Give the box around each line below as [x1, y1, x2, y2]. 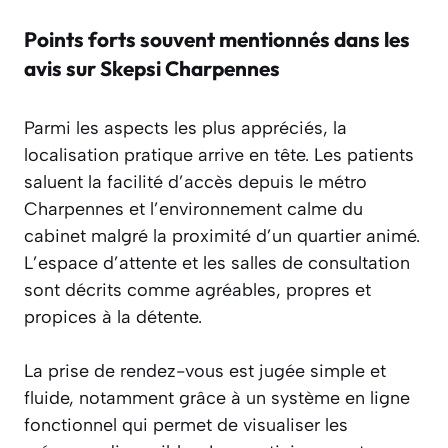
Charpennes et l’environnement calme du [24, 198, 363, 221]
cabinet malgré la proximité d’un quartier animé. [24, 225, 420, 248]
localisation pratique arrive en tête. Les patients [24, 144, 414, 167]
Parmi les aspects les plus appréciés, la [24, 117, 347, 140]
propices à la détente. [24, 306, 202, 329]
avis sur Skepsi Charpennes [24, 55, 280, 82]
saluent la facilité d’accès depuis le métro [24, 171, 367, 194]
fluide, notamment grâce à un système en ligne [24, 387, 410, 410]
